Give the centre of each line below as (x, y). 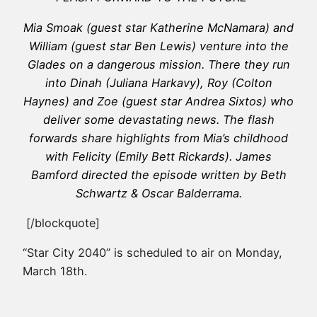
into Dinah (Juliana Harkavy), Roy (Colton (158, 82)
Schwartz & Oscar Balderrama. (158, 193)
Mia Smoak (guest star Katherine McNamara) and (158, 27)
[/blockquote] (61, 223)
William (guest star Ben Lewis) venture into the (158, 46)
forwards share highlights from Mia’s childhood (158, 138)
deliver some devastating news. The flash (158, 119)
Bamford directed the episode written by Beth (158, 174)
